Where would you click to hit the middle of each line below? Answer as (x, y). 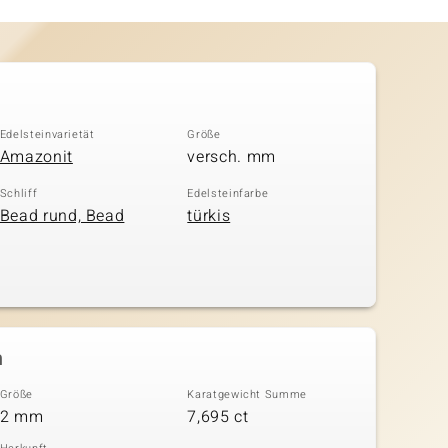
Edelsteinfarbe (228, 194)
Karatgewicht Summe (247, 395)
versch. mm (231, 156)
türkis (209, 215)
